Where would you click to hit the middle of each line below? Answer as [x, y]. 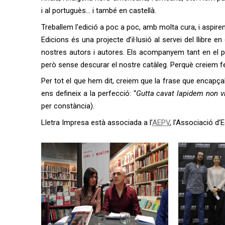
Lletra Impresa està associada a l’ [97, 122]
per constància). [68, 106]
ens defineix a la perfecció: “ [89, 93]
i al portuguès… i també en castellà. [116, 11]
